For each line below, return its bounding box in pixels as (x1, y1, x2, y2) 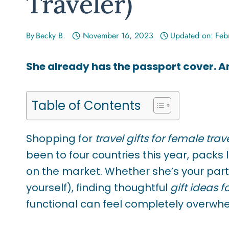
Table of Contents (32, 97, 141, 114)
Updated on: (170, 30, 214, 42)
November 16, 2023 (82, 30, 153, 42)
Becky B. (36, 30, 66, 42)
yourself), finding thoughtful (26, 180, 170, 195)
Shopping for (26, 131, 95, 146)
